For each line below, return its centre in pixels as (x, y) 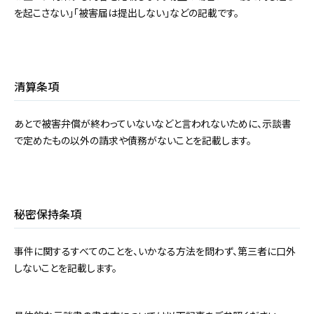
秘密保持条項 (48, 214)
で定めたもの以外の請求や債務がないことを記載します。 (133, 141)
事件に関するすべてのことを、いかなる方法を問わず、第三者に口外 (155, 251)
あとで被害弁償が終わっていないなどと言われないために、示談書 (153, 124)
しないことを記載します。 (66, 268)
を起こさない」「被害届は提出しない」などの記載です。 (127, 13)
